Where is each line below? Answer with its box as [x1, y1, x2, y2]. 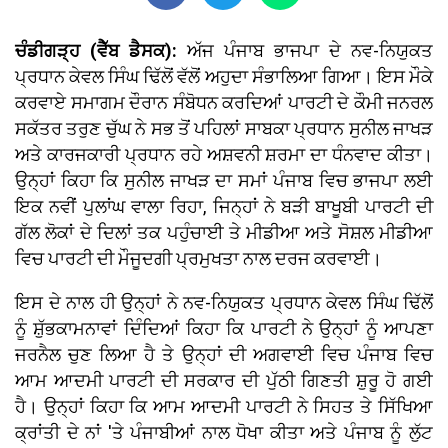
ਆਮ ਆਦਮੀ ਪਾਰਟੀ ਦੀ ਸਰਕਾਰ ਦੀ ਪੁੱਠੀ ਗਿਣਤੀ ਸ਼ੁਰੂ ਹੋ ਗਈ [15, 370, 433, 392]
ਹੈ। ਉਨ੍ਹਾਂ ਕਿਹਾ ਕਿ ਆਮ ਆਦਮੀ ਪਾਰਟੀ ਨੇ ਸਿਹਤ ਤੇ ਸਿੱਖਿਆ [15, 396, 433, 418]
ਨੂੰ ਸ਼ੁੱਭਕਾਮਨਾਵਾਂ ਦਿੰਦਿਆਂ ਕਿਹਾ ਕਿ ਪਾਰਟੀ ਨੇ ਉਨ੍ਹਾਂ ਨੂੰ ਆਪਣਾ [15, 318, 433, 340]
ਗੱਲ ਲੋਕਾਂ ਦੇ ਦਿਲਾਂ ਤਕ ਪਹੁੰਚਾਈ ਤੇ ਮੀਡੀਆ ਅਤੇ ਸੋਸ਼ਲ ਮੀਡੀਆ [15, 222, 433, 244]
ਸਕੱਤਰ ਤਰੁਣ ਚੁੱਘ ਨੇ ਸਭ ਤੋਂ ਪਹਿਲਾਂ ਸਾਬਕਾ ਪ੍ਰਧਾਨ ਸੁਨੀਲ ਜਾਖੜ [15, 118, 433, 140]
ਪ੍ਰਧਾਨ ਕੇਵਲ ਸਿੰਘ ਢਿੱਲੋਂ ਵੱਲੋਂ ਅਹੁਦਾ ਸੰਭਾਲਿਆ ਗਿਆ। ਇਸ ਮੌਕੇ [15, 66, 433, 88]
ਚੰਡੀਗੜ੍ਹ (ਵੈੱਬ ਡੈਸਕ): [15, 40, 177, 62]
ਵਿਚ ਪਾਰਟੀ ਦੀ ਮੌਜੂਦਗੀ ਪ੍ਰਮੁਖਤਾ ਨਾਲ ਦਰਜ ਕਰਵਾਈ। [15, 248, 386, 270]
